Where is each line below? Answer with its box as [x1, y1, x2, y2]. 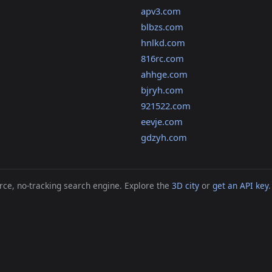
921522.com [140, 100, 191, 112]
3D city [172, 180, 199, 192]
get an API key [212, 180, 268, 192]
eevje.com [140, 115, 183, 128]
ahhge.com [140, 68, 188, 81]
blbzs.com [140, 21, 183, 33]
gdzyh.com [140, 131, 187, 144]
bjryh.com [140, 84, 183, 97]
